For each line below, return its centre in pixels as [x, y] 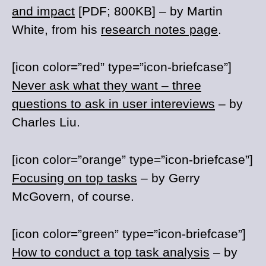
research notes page [159, 29]
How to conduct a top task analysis [111, 252]
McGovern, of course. [73, 196]
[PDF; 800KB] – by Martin [149, 11]
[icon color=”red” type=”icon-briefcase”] [122, 67]
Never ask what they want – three [107, 85]
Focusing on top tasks [75, 178]
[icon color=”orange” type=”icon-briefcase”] [132, 159]
